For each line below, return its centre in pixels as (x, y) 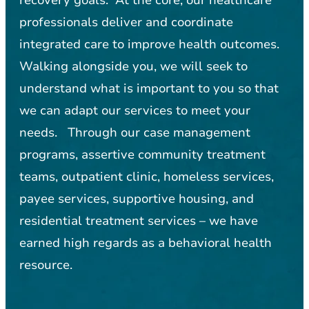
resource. (46, 265)
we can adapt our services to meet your (135, 110)
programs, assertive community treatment (142, 154)
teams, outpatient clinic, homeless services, (147, 176)
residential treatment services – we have (139, 220)
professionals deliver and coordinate (126, 22)
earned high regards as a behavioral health (146, 242)
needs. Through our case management (135, 132)
